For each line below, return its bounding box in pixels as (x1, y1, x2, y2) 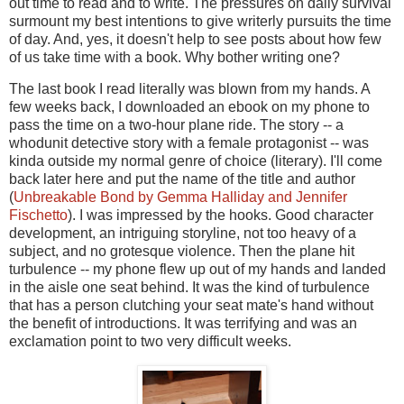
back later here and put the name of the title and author (9, 171, 355, 188)
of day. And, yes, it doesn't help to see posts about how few (9, 31, 381, 47)
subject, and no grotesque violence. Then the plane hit (9, 243, 354, 260)
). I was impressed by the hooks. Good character (68, 207, 373, 224)
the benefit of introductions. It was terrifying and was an (9, 316, 357, 332)
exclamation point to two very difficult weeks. (9, 334, 291, 350)
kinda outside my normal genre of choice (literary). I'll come (9, 153, 382, 170)
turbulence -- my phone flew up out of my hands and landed (9, 262, 386, 278)
